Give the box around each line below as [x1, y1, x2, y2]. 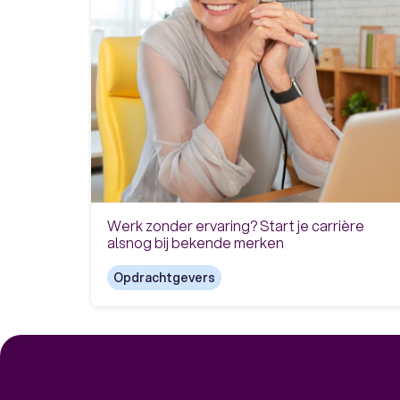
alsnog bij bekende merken [106, 232, 284, 254]
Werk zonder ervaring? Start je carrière [106, 215, 364, 237]
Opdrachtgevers [112, 269, 215, 287]
